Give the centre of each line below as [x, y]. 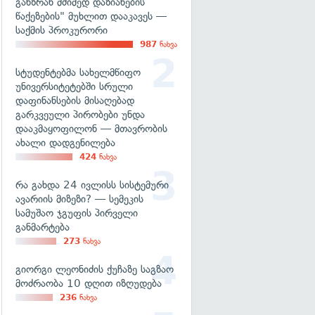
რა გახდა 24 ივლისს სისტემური [92, 185]
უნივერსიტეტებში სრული [74, 86]
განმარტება [43, 227]
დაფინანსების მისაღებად [75, 101]
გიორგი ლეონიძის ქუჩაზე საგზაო [95, 269]
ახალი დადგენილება [65, 143]
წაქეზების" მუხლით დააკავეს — [91, 16]
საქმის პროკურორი [62, 30]
